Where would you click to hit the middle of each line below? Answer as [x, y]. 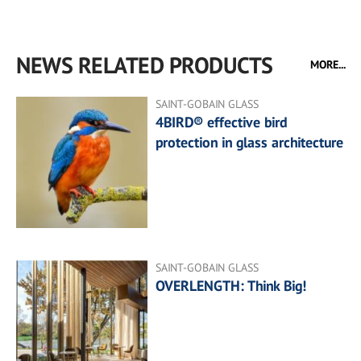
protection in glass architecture [250, 142]
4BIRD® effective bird [222, 122]
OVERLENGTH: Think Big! [231, 285]
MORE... [328, 64]
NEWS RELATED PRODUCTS [145, 64]
